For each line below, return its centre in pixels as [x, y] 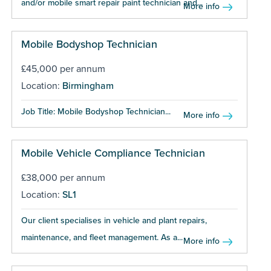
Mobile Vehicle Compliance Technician [113, 153]
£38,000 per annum [63, 178]
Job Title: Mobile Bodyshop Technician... [96, 111]
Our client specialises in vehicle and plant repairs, [114, 220]
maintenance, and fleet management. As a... [102, 237]
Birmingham [88, 86]
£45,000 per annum [63, 69]
